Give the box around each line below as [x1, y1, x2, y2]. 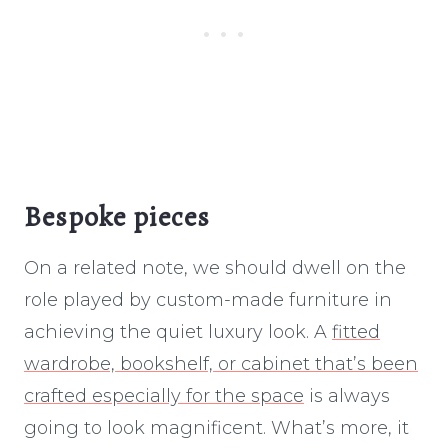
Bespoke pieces [24, 197, 210, 236]
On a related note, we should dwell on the [24, 256, 406, 279]
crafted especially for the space [24, 384, 304, 407]
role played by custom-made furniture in [24, 288, 392, 311]
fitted [332, 320, 380, 343]
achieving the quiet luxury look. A [24, 320, 332, 343]
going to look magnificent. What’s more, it [24, 416, 409, 439]
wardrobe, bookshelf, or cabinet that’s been [24, 352, 418, 375]
